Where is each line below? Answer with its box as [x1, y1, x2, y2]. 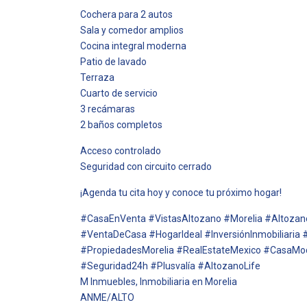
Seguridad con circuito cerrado [80, 161, 212, 172]
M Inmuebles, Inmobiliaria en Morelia [80, 276, 237, 287]
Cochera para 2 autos [80, 9, 173, 20]
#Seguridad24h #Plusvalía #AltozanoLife [80, 260, 260, 271]
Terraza [80, 72, 114, 83]
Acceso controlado [80, 145, 161, 156]
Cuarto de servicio [80, 88, 158, 99]
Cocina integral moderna [80, 40, 186, 51]
